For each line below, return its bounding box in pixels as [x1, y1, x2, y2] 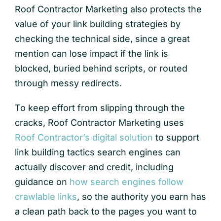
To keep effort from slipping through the [14, 102, 185, 113]
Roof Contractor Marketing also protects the [14, 3, 202, 14]
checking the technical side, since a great [14, 33, 190, 44]
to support [152, 132, 199, 143]
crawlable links [14, 191, 77, 202]
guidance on [14, 176, 67, 187]
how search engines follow [69, 176, 184, 187]
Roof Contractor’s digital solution [14, 132, 153, 143]
